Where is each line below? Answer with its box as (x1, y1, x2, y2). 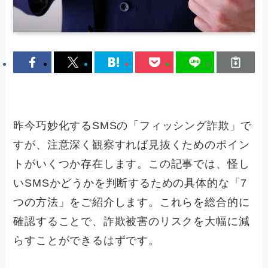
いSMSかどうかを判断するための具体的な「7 (13, 177, 248, 190)
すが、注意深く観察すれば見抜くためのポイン (13, 139, 250, 151)
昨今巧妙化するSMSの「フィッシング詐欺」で (13, 120, 252, 132)
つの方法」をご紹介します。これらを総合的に (13, 196, 250, 209)
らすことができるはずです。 (13, 234, 160, 247)
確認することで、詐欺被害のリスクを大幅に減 (13, 215, 250, 228)
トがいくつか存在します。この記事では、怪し (13, 158, 250, 170)
